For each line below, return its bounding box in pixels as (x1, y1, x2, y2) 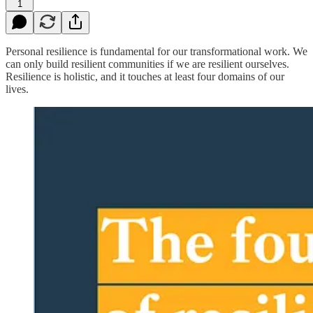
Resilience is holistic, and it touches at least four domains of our (6, 70, 284, 82)
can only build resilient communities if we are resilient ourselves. (6, 57, 289, 70)
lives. (6, 82, 29, 95)
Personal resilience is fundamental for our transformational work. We (6, 45, 307, 57)
